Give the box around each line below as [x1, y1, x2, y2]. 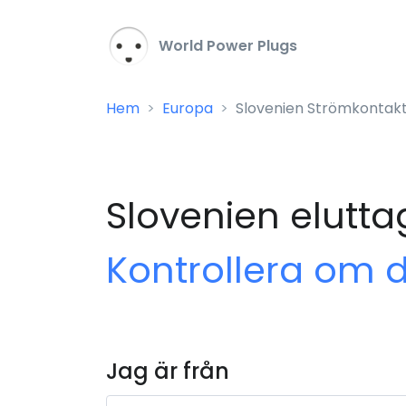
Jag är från [106, 356, 229, 386]
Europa [162, 98, 213, 119]
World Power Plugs [155, 35, 297, 57]
